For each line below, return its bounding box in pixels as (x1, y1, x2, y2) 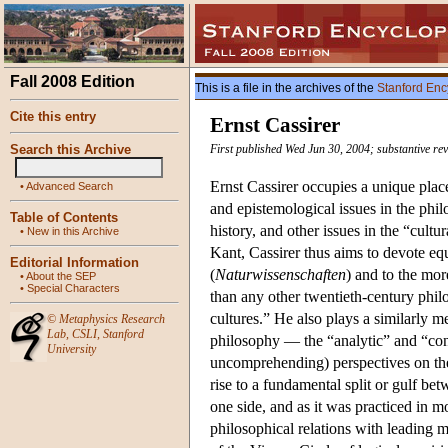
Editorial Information (10, 255, 139, 270)
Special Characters (27, 282, 120, 294)
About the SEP (26, 270, 96, 282)
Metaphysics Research (59, 312, 165, 326)
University (47, 342, 96, 356)
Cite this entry (10, 109, 96, 124)
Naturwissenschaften (215, 266, 346, 284)
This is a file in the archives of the (195, 81, 377, 95)
